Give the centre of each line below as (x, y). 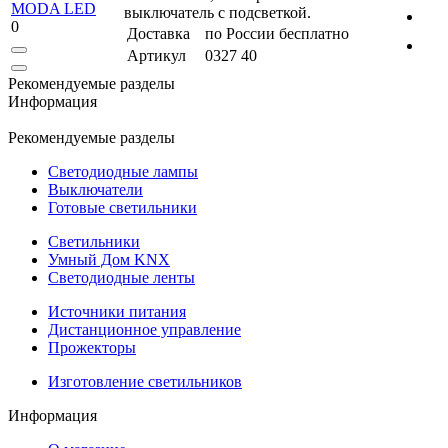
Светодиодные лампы (123, 171)
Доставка (158, 33)
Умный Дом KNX (109, 259)
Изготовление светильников (145, 381)
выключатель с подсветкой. (217, 12)
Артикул (156, 55)
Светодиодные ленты (121, 277)
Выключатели (95, 189)
